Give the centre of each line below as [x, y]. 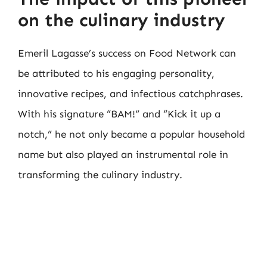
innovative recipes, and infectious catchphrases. [131, 93]
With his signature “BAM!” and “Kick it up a [119, 114]
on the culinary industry [121, 20]
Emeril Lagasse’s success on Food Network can [127, 53]
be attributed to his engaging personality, [116, 73]
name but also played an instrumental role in [123, 154]
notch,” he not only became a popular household [131, 134]
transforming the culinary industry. [100, 174]
